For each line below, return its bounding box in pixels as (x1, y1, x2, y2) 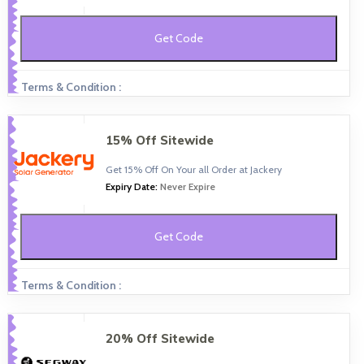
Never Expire (159, 180, 215, 193)
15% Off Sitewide (105, 132, 214, 148)
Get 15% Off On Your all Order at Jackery (105, 162, 282, 175)
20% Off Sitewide (105, 330, 214, 346)
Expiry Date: (105, 180, 160, 193)
